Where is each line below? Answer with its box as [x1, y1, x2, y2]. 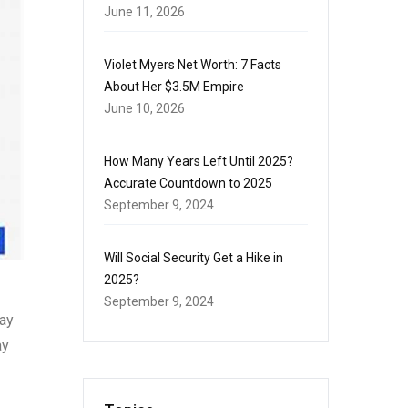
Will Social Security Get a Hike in [104, 250, 283, 265]
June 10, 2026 [104, 101, 185, 116]
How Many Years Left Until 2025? [104, 154, 293, 168]
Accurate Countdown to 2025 [104, 176, 272, 190]
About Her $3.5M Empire [104, 79, 244, 94]
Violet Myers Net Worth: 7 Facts [104, 57, 281, 72]
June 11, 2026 [104, 5, 185, 19]
